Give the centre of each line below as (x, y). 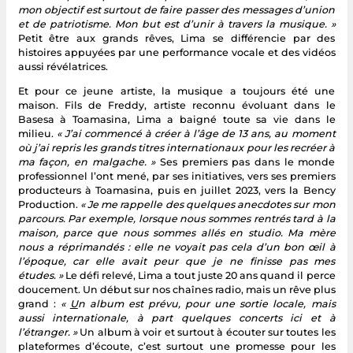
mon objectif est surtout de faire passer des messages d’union (176, 9)
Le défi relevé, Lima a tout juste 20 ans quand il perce (200, 275)
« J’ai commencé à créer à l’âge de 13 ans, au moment (196, 133)
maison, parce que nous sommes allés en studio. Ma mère (176, 232)
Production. (49, 204)
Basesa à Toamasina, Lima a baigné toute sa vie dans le (176, 119)
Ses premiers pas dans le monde (248, 162)
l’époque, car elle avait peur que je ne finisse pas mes (176, 261)
